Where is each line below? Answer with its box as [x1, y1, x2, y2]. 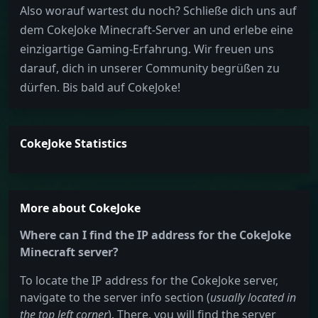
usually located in [210, 290, 296, 306]
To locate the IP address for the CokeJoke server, [20, 273, 278, 289]
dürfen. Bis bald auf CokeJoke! [20, 79, 180, 96]
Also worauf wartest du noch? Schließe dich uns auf [20, 3, 297, 19]
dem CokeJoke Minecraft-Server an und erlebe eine [20, 22, 293, 38]
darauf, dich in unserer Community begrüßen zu [20, 60, 280, 77]
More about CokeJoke [20, 200, 141, 216]
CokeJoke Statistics [20, 136, 127, 152]
